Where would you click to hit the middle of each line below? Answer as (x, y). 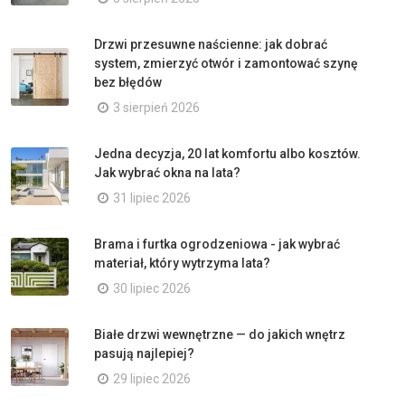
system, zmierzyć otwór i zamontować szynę (226, 63)
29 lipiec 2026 (152, 379)
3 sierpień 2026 (156, 108)
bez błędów (128, 82)
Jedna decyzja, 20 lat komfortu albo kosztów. (227, 154)
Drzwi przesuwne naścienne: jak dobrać (211, 44)
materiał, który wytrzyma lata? (182, 263)
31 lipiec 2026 (152, 198)
